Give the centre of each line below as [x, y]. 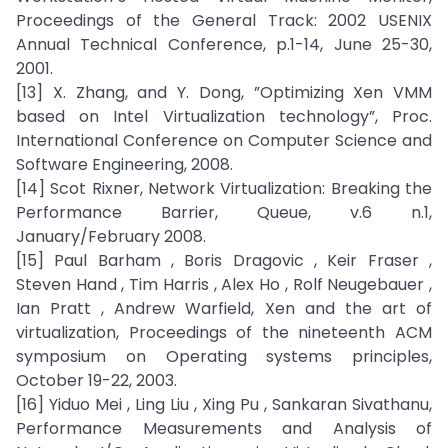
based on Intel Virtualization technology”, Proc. [224, 116]
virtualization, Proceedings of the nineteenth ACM [224, 332]
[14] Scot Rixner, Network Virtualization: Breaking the [224, 188]
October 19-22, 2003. [96, 380]
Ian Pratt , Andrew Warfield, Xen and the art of [224, 308]
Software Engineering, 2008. [124, 164]
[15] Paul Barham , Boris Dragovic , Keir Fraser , [224, 260]
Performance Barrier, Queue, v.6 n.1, [224, 212]
